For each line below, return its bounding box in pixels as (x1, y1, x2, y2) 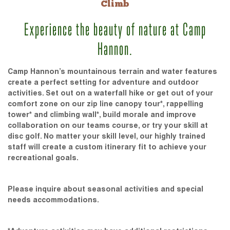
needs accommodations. (8, 195, 99, 204)
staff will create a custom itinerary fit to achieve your (8, 142, 206, 151)
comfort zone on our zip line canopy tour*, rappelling (8, 99, 203, 108)
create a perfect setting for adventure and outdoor (8, 78, 199, 86)
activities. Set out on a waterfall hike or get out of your (8, 88, 213, 97)
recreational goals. (8, 153, 79, 162)
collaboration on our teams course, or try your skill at (8, 121, 208, 129)
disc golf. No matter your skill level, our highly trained (8, 131, 205, 140)
